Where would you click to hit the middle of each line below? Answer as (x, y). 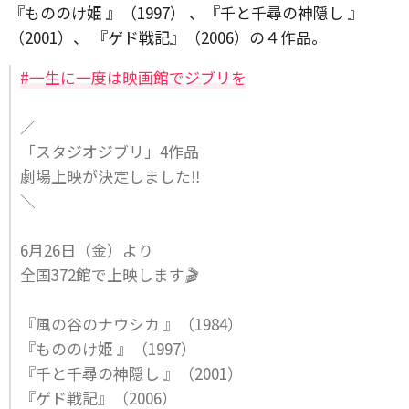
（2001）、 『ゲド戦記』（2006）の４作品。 (168, 37)
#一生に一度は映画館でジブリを (133, 77)
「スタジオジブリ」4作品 (110, 151)
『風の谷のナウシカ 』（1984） (131, 324)
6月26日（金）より (87, 250)
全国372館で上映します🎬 (109, 274)
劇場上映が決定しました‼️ (110, 176)
